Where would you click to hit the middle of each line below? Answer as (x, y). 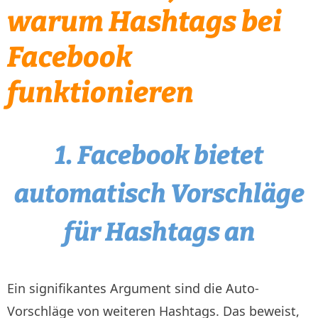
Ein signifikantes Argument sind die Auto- (133, 288)
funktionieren (100, 93)
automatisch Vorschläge (159, 193)
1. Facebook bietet (159, 155)
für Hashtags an (159, 232)
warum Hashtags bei (144, 22)
